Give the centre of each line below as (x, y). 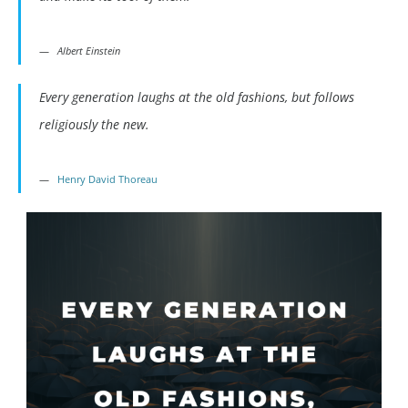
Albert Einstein (89, 51)
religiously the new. (94, 125)
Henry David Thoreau (107, 179)
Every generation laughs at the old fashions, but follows (197, 97)
